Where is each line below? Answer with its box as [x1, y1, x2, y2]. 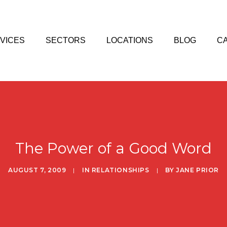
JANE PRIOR [176, 166, 219, 174]
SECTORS [45, 36, 86, 45]
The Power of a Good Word [15, 139, 212, 157]
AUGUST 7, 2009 [8, 166, 66, 174]
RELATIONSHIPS [91, 166, 149, 174]
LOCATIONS [106, 36, 153, 45]
